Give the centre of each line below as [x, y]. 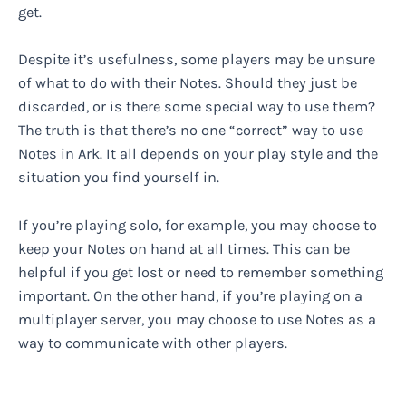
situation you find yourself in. [119, 178]
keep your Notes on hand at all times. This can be [184, 248]
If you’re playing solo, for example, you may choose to [198, 225]
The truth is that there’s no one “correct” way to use [191, 130]
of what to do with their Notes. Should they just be [188, 83]
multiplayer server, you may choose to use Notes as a [197, 319]
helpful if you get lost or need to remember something [201, 272]
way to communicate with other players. [153, 343]
